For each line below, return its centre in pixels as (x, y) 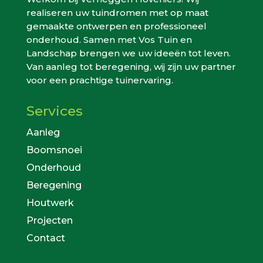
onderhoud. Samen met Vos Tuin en (109, 40)
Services (54, 111)
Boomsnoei (54, 150)
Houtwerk (50, 203)
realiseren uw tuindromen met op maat (117, 13)
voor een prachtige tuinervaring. (100, 80)
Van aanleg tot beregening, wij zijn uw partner (131, 67)
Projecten (49, 221)
